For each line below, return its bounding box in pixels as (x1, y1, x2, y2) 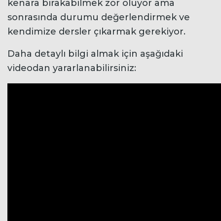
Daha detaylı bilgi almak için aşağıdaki (7, 48, 183, 59)
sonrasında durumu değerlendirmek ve (7, 11, 190, 23)
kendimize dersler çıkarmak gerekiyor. (7, 26, 188, 37)
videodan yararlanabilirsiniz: (7, 62, 136, 74)
